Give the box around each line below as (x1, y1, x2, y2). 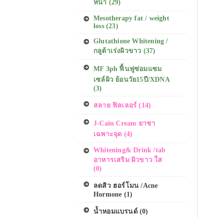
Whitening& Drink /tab (93, 146, 166, 154)
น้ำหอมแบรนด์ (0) (93, 208, 148, 215)
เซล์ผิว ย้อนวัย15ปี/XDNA (93, 76, 169, 83)
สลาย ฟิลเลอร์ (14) (93, 102, 151, 109)
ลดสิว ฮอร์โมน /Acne (93, 182, 158, 189)
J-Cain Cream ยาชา (93, 120, 156, 127)
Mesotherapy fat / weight (93, 15, 169, 22)
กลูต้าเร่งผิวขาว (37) (93, 47, 156, 54)
